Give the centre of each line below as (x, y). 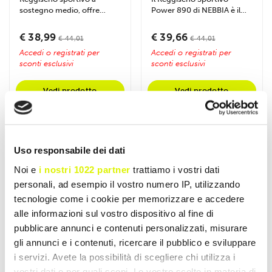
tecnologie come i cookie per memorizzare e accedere (129, 199)
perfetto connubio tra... (193, 21)
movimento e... (46, 32)
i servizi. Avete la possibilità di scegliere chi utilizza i (125, 257)
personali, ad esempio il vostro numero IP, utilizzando (127, 184)
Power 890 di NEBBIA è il (196, 10)
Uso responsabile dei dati (70, 150)
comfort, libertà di (52, 21)
